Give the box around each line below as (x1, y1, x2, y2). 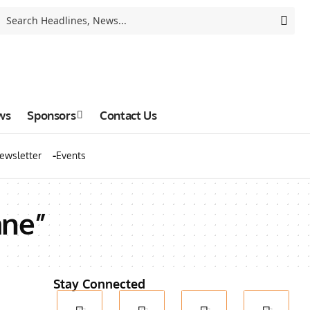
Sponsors (27, 107, 76, 122)
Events (56, 149, 86, 161)
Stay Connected (53, 276, 146, 291)
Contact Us (100, 107, 157, 122)
